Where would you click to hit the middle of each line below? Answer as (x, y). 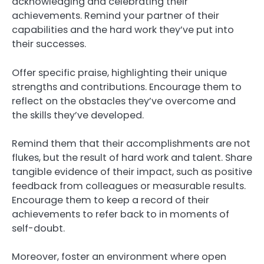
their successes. (49, 44)
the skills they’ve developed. (78, 115)
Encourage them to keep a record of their (110, 200)
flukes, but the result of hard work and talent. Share (132, 157)
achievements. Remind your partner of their (115, 16)
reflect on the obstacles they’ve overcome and (124, 101)
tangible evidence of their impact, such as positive (132, 171)
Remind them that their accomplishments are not (131, 143)
